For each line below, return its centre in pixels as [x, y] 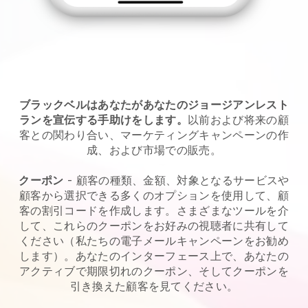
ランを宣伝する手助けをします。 [103, 119]
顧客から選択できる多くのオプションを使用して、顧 [154, 195]
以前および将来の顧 [238, 119]
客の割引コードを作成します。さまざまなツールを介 [154, 210]
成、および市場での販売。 [154, 150]
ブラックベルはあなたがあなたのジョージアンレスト [154, 104]
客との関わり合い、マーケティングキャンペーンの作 [154, 134]
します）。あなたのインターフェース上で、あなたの [154, 255]
